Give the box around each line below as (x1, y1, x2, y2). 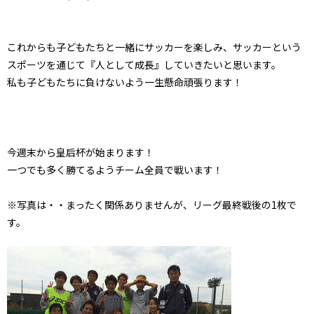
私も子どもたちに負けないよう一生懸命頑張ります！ (7, 74, 243, 89)
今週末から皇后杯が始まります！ (7, 144, 154, 159)
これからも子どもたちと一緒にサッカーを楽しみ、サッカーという (7, 39, 301, 54)
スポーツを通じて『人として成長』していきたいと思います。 (7, 57, 281, 71)
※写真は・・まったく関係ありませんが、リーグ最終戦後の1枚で (7, 197, 296, 212)
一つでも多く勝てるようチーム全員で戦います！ (7, 162, 223, 177)
